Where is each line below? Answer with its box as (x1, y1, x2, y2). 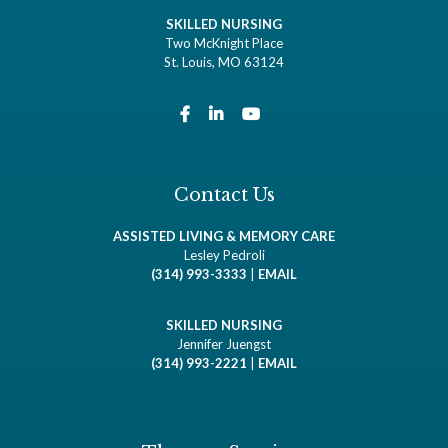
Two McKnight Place (165, 35, 283, 52)
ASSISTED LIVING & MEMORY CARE (113, 228, 335, 245)
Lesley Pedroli (183, 247, 265, 264)
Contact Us (173, 184, 275, 207)
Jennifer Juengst (177, 336, 271, 353)
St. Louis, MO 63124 (164, 54, 284, 71)
